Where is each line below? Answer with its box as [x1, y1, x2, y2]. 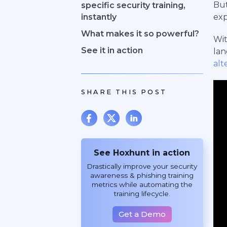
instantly [81, 12, 117, 22]
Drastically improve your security [87, 162, 198, 170]
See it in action [81, 46, 143, 55]
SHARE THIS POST [81, 88, 167, 96]
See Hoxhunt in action [94, 148, 191, 158]
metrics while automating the [91, 180, 193, 188]
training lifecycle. [113, 190, 170, 198]
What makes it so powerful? [81, 29, 199, 39]
